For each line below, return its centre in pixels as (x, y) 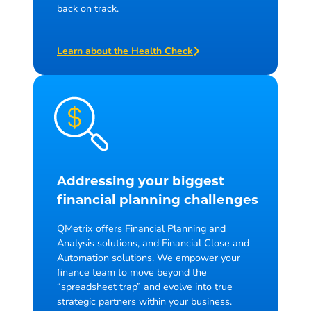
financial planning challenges (158, 201)
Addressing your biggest (141, 183)
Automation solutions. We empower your (149, 258)
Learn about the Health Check (125, 51)
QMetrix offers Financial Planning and (141, 229)
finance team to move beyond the (132, 272)
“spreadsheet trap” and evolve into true (145, 287)
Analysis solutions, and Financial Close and (153, 243)
